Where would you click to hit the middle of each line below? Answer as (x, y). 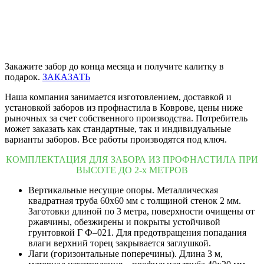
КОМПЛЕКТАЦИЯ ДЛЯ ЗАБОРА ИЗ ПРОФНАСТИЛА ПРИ (132, 159)
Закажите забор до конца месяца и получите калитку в (114, 66)
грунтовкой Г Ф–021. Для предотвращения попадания (137, 232)
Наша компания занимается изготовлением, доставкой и (118, 97)
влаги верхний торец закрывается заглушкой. (120, 243)
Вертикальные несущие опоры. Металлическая (123, 190)
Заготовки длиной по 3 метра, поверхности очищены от (141, 211)
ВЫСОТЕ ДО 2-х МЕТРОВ (132, 170)
